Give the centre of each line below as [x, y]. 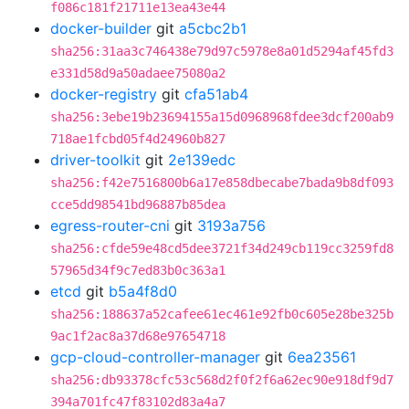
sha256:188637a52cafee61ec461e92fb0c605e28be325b [222, 314]
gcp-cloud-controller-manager [155, 357]
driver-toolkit [95, 160]
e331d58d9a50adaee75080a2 [138, 73]
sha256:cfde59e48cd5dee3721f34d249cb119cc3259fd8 [222, 248]
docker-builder [101, 28]
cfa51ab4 [216, 94]
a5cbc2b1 [213, 28]
